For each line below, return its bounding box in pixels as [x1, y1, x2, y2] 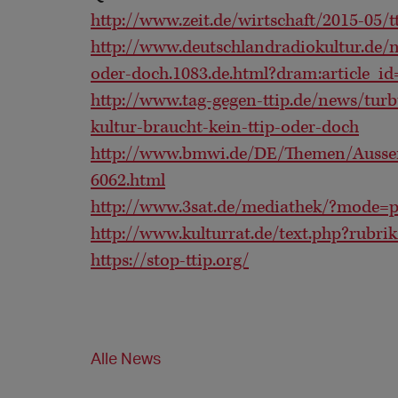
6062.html [91, 170, 165, 193]
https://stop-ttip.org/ [91, 250, 249, 273]
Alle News [91, 347, 161, 368]
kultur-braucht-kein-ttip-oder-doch [91, 116, 359, 139]
